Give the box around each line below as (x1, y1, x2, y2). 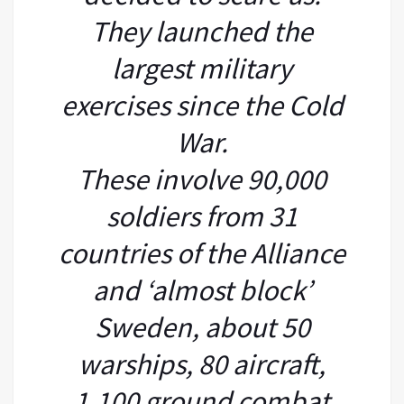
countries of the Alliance (59, 234, 345, 271)
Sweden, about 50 (94, 308, 310, 345)
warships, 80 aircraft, (78, 345, 326, 382)
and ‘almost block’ (92, 271, 312, 308)
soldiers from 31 (106, 197, 298, 234)
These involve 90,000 (78, 161, 326, 197)
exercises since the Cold (60, 87, 344, 124)
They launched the (91, 13, 313, 50)
